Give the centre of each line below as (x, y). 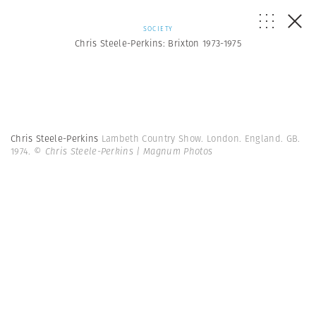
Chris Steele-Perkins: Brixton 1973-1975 (158, 43)
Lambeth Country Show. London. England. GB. (201, 139)
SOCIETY (158, 29)
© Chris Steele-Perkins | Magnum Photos (123, 151)
